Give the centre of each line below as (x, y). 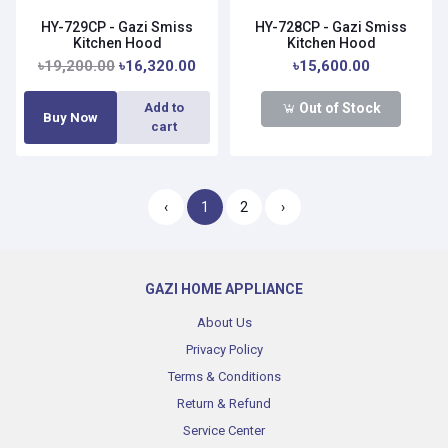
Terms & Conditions (224, 376)
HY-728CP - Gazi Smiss (331, 26)
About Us (224, 322)
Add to (163, 108)
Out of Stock (338, 108)
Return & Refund (224, 403)
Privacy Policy (224, 349)
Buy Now (70, 117)
